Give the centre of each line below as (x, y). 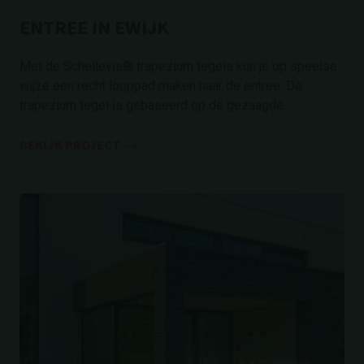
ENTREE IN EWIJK (94, 27)
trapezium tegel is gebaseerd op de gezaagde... (155, 105)
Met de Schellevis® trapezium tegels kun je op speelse (178, 66)
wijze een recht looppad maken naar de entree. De (161, 86)
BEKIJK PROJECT (70, 145)
